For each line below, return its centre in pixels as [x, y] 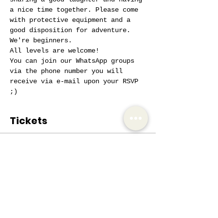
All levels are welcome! [54, 51]
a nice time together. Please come [76, 10]
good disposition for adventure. [72, 30]
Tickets [28, 121]
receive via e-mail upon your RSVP [76, 81]
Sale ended [31, 150]
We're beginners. [41, 40]
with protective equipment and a [72, 20]
